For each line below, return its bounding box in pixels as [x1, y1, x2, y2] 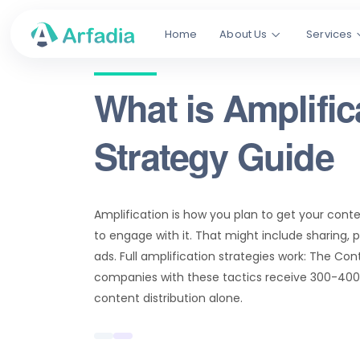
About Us [219, 27, 268, 42]
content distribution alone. [94, 290, 243, 306]
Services [306, 27, 353, 42]
